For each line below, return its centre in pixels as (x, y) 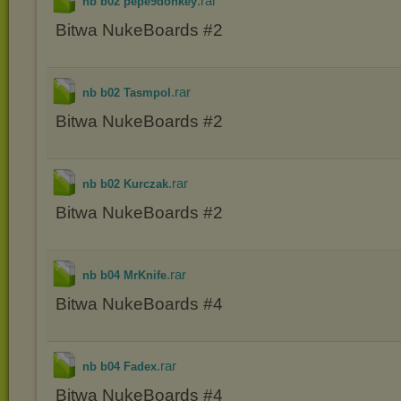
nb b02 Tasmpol (127, 93)
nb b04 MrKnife (124, 275)
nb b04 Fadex (119, 367)
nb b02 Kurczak (125, 184)
